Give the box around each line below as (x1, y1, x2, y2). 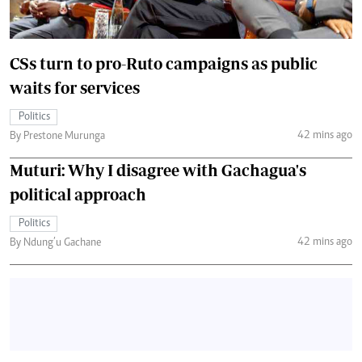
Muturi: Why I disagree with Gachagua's (10, 161, 306, 180)
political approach (10, 185, 146, 204)
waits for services (10, 78, 140, 98)
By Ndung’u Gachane (10, 238, 101, 250)
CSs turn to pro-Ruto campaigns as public (10, 54, 318, 74)
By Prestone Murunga (10, 131, 105, 143)
